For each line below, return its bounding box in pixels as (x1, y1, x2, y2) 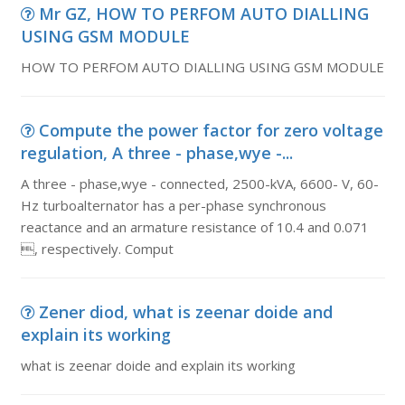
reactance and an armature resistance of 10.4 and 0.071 (20, 218, 369, 236)
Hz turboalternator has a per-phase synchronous (20, 196, 326, 214)
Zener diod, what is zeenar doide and (38, 301, 333, 323)
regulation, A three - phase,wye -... (20, 142, 293, 164)
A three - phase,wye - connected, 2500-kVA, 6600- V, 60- (20, 174, 379, 193)
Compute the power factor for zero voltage (38, 119, 383, 141)
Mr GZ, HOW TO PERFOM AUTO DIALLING (38, 3, 369, 24)
